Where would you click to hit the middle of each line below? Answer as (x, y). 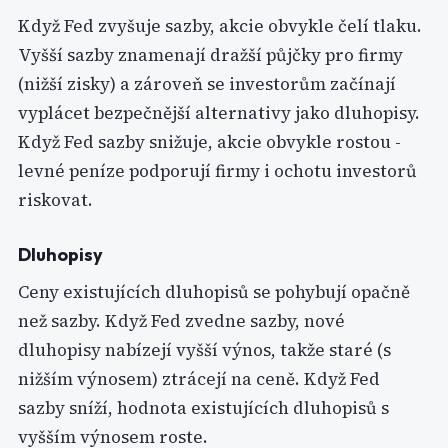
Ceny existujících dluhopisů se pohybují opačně (214, 292)
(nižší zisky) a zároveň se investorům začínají (207, 84)
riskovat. (55, 200)
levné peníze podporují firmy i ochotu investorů (217, 171)
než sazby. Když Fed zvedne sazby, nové (181, 321)
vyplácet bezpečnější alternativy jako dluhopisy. (219, 113)
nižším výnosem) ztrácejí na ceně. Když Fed (199, 379)
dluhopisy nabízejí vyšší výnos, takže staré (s (204, 350)
